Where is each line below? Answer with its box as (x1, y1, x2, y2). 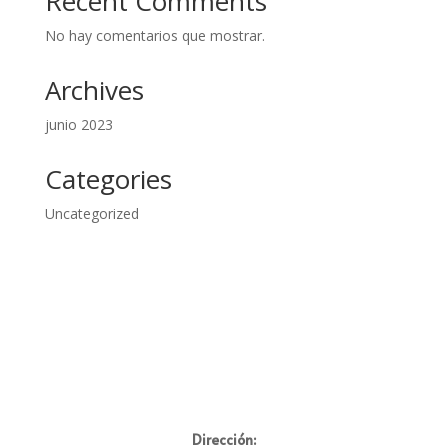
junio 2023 (44, 115, 113, 135)
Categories (44, 161, 172, 198)
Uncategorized (44, 204, 139, 224)
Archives (44, 72, 144, 109)
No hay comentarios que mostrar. (44, 26, 265, 46)
